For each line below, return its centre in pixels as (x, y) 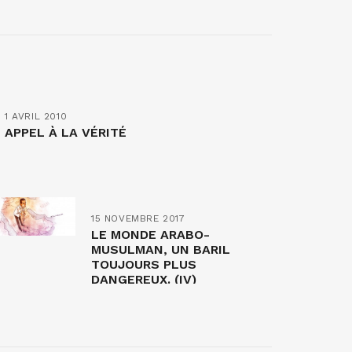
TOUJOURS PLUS (144, 264)
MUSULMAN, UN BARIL (161, 249)
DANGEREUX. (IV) (144, 279)
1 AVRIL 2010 (36, 116)
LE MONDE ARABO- (150, 234)
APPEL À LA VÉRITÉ (66, 132)
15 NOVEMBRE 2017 (138, 218)
